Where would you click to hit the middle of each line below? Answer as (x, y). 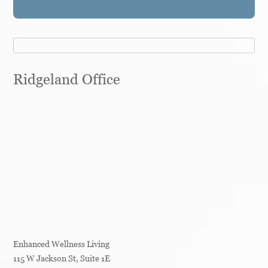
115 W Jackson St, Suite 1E (62, 258)
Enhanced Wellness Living (62, 244)
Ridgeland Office (67, 80)
